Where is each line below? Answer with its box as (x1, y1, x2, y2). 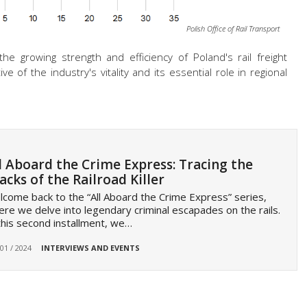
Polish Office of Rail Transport (186, 23, 280, 34)
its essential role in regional (150, 65, 288, 79)
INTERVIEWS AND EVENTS (40, 243, 140, 254)
